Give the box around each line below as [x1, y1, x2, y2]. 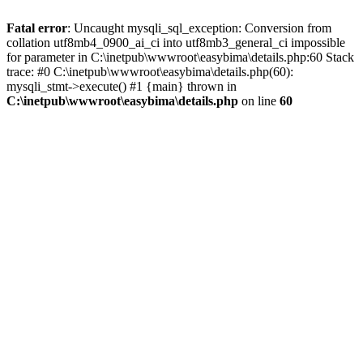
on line [238, 94, 280, 108]
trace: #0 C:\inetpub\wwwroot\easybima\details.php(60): [6, 65, 293, 79]
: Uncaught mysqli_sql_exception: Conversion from [67, 21, 331, 35]
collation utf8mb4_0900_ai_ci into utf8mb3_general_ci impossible [6, 36, 345, 49]
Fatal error [6, 21, 67, 35]
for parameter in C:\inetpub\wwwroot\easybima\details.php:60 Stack [6, 50, 354, 64]
